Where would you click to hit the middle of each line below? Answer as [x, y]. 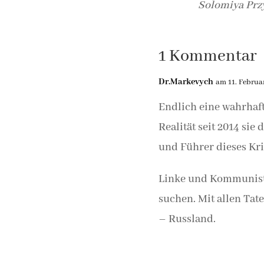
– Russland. [187, 219]
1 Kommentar [207, 56]
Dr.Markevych [186, 82]
